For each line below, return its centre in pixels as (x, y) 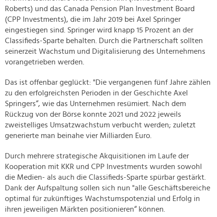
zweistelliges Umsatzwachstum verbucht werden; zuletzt (100, 125)
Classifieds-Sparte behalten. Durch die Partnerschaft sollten (104, 41)
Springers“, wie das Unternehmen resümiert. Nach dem (95, 104)
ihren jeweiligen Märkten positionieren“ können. (85, 209)
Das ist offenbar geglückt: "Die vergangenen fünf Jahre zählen (108, 83)
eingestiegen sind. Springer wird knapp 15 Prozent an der (99, 30)
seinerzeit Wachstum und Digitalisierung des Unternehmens (105, 52)
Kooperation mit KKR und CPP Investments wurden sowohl (103, 167)
